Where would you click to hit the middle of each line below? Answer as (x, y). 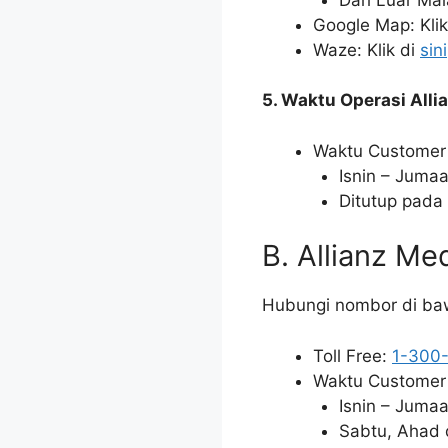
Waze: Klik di (366, 49)
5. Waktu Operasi (336, 100)
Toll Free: (352, 355)
